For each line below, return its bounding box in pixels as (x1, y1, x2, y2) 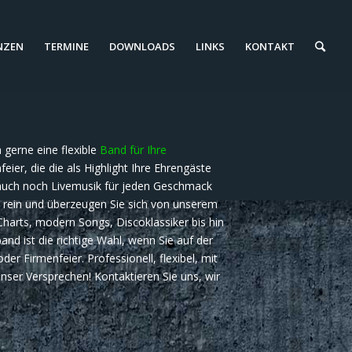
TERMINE (44, 39, 89, 53)
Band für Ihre (100, 141, 167, 157)
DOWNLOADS (109, 39, 175, 53)
